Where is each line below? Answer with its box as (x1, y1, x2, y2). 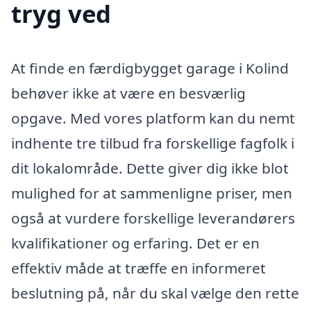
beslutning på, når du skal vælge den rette (11, 283, 299, 303)
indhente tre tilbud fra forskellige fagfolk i (11, 133, 294, 153)
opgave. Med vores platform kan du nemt (11, 108, 295, 128)
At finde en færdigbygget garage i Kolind (11, 58, 289, 78)
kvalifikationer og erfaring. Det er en (11, 233, 260, 253)
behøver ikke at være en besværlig (11, 83, 246, 103)
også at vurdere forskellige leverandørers (11, 208, 295, 228)
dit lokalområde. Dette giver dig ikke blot (11, 158, 289, 178)
